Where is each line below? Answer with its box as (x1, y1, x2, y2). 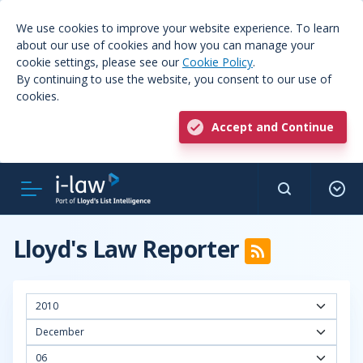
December (36, 325, 84, 339)
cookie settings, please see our (16, 54, 182, 70)
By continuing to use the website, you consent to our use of (16, 71, 331, 87)
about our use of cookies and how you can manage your (16, 37, 314, 53)
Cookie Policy (182, 54, 253, 70)
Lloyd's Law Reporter (13, 233, 246, 264)
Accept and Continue (211, 119, 334, 135)
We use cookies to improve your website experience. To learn (16, 20, 340, 36)
